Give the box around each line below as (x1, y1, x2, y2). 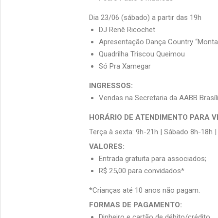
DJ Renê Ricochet (99, 25, 155, 35)
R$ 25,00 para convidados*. (99, 166, 186, 176)
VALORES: (89, 142, 125, 151)
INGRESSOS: (89, 81, 133, 91)
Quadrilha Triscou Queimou (99, 50, 185, 59)
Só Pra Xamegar (99, 62, 151, 71)
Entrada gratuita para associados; (99, 154, 206, 163)
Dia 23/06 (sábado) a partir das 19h (89, 13, 201, 22)
